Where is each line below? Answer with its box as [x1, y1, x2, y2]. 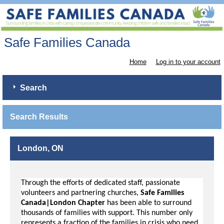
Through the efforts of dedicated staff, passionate [21, 179, 180, 187]
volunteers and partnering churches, [21, 189, 140, 197]
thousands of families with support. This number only [21, 209, 192, 217]
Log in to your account [155, 58, 220, 66]
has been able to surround [105, 199, 191, 207]
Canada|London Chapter [21, 199, 105, 207]
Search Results [10, 112, 68, 121]
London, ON [17, 144, 63, 153]
